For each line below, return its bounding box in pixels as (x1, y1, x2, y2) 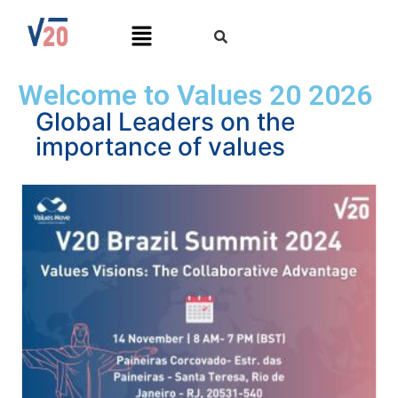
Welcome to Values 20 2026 (18, 77, 373, 112)
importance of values (36, 131, 285, 162)
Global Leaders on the (36, 106, 295, 137)
